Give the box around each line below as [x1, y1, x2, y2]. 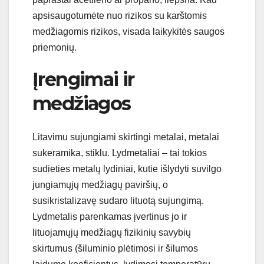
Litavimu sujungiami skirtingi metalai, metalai [32, 131, 219, 142]
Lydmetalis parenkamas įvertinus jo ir [32, 211, 187, 222]
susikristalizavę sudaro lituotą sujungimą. [32, 195, 204, 206]
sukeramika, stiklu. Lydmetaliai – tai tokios [32, 147, 207, 158]
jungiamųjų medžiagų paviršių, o [32, 179, 168, 190]
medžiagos [32, 92, 131, 115]
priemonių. [32, 42, 77, 53]
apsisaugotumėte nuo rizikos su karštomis [32, 11, 207, 21]
